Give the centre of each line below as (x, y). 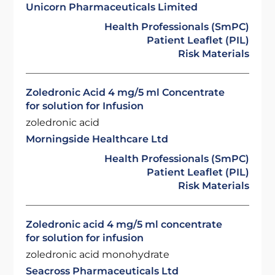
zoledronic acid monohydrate (98, 254)
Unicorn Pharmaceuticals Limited (112, 7)
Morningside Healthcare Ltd (97, 139)
